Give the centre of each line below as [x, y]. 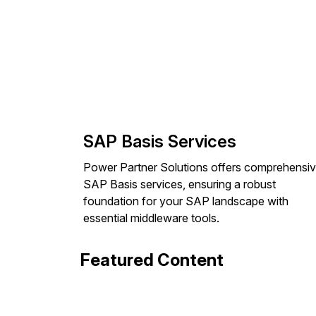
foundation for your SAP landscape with [186, 201]
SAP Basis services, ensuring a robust [180, 184]
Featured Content [152, 260]
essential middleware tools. [151, 218]
